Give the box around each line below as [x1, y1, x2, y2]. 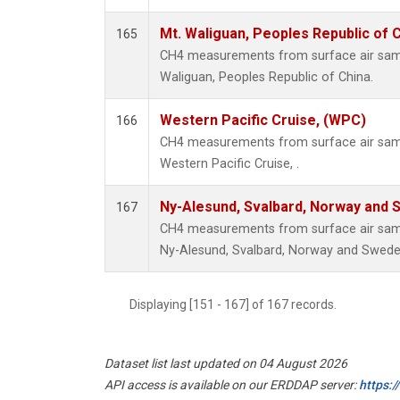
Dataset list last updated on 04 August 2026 [104, 356, 347, 371]
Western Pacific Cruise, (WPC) [160, 112, 366, 129]
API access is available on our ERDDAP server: [104, 378, 359, 393]
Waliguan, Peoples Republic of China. [160, 70, 373, 86]
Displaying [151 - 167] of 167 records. [129, 297, 347, 312]
